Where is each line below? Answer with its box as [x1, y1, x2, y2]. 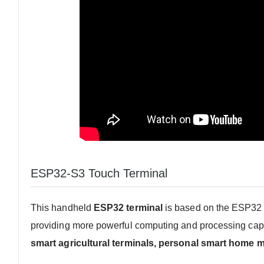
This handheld [31, 202, 94, 213]
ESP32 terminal [93, 202, 163, 213]
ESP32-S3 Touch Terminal [31, 166, 167, 180]
